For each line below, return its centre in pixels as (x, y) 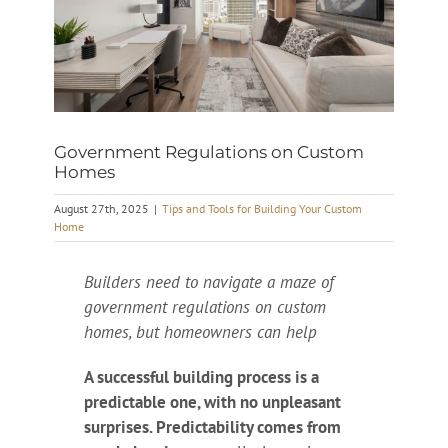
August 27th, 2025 (101, 208)
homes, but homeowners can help (200, 331)
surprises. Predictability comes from (212, 426)
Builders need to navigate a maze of (208, 281)
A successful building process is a (201, 376)
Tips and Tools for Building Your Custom (261, 208)
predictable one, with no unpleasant (212, 401)
